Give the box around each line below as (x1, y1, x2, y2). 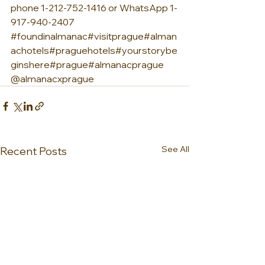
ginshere (11, 59, 50, 70)
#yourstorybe (115, 44, 177, 56)
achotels (11, 44, 49, 56)
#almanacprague (88, 59, 166, 70)
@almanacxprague (11, 73, 94, 85)
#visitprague (88, 30, 144, 42)
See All (161, 144, 189, 154)
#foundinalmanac (11, 30, 88, 42)
